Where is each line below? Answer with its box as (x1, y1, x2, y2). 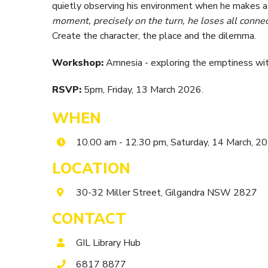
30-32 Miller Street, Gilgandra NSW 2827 (76, 186, 257, 199)
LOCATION (52, 159, 130, 179)
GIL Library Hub (76, 236, 141, 249)
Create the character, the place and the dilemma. (52, 29, 256, 42)
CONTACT (52, 209, 126, 229)
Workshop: (52, 56, 106, 69)
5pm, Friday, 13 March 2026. (84, 83, 203, 96)
